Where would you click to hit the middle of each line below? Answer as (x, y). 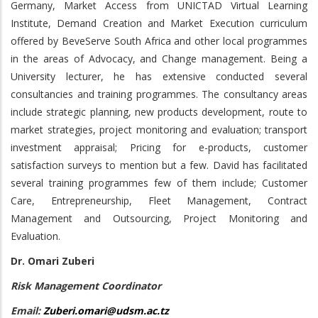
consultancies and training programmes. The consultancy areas (159, 94)
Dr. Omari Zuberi (53, 261)
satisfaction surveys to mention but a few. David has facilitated (159, 165)
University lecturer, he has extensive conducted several (159, 76)
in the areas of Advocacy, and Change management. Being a (159, 59)
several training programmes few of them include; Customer (159, 183)
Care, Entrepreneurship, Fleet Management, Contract (159, 201)
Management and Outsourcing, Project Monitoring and (159, 218)
